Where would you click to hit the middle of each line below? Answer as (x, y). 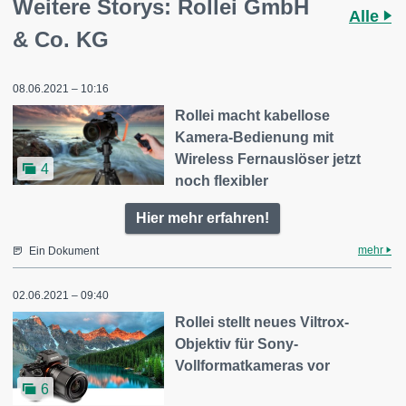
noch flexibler (222, 181)
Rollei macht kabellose (253, 116)
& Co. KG (61, 40)
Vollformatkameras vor (253, 366)
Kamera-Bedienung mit (255, 138)
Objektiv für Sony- (237, 344)
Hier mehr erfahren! (202, 218)
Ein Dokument (64, 251)
